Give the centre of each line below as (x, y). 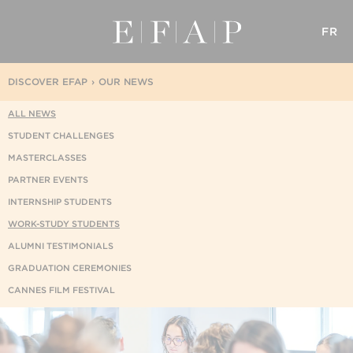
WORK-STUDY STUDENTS (64, 224)
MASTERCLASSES (47, 158)
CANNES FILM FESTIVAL (61, 290)
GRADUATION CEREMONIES (70, 268)
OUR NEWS (126, 82)
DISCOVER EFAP (48, 82)
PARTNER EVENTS (48, 180)
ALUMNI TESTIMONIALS (61, 246)
